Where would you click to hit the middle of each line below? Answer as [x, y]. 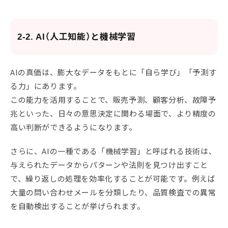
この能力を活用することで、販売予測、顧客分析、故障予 [113, 100]
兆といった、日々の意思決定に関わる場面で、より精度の [113, 113]
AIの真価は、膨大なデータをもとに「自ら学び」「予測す [113, 72]
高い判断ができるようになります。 [74, 127]
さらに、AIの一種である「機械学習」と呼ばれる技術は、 [113, 151]
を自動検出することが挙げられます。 [78, 206]
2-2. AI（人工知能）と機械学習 [77, 37]
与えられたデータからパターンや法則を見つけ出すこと [109, 165]
